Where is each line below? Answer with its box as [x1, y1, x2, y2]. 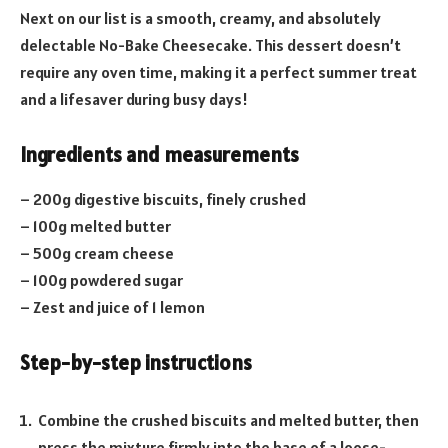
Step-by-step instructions [20, 350, 252, 377]
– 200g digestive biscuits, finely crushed [20, 188, 306, 209]
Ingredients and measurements [20, 142, 299, 169]
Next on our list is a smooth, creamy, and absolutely [20, 7, 381, 28]
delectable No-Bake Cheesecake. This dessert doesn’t [20, 34, 401, 55]
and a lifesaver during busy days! [20, 88, 248, 109]
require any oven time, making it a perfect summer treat [20, 61, 417, 82]
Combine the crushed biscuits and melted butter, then [38, 409, 419, 430]
